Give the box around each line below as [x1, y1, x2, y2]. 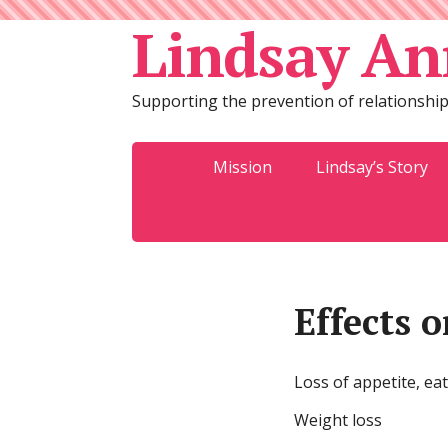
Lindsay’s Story [316, 156, 428, 178]
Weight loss [294, 409, 382, 431]
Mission [213, 156, 272, 178]
